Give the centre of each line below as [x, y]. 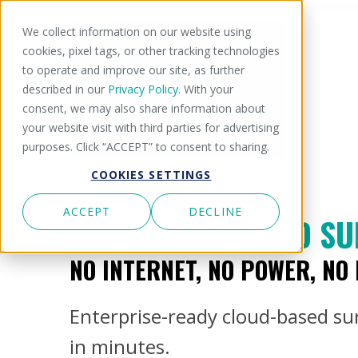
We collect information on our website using [137, 32]
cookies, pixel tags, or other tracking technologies [151, 51]
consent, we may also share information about [144, 108]
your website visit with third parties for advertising [151, 127]
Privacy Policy [143, 89]
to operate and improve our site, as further [133, 70]
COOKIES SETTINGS [151, 175]
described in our [65, 89]
